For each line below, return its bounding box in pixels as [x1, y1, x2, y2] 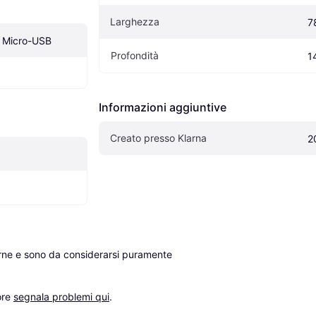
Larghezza [110, 15, 159, 28]
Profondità [111, 49, 159, 61]
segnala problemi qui [13, 290, 109, 303]
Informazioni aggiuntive [99, 99, 226, 114]
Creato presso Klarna [110, 131, 207, 144]
